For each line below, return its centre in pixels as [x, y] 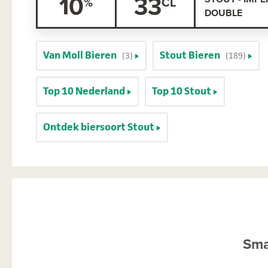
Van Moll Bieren [80, 55]
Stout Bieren [190, 55]
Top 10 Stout [182, 91]
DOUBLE [223, 13]
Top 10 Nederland [84, 91]
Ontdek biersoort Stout [99, 127]
